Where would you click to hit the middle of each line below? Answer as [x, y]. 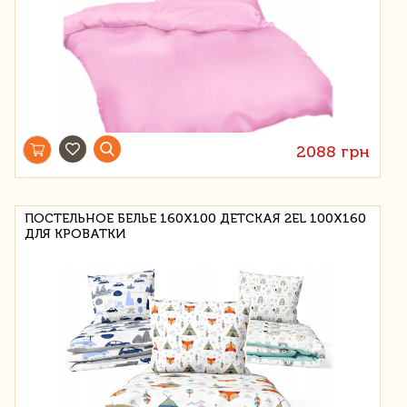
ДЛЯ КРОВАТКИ [75, 233]
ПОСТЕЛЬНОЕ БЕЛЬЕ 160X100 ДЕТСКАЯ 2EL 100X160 [195, 218]
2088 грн [333, 151]
